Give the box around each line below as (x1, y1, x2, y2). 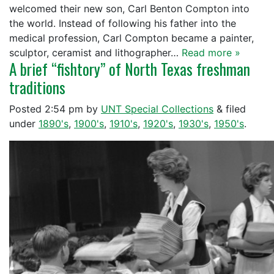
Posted (9, 103, 45, 115)
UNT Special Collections (101, 103, 213, 115)
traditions (9, 76, 65, 98)
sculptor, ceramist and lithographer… (9, 46, 182, 59)
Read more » (182, 46, 240, 59)
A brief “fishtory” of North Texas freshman (9, 57, 250, 80)
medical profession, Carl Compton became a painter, (9, 32, 254, 44)
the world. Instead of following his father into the (9, 17, 236, 29)
